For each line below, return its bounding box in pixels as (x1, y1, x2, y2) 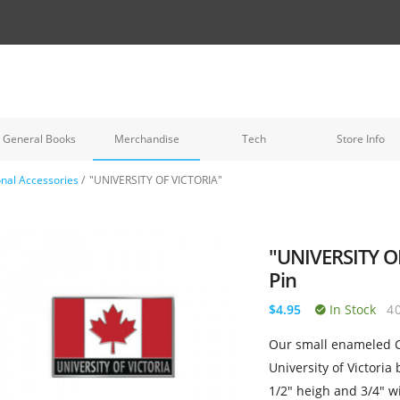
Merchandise (113, 131, 179, 146)
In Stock (326, 301, 377, 318)
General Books (3, 131, 76, 146)
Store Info (337, 131, 385, 146)
